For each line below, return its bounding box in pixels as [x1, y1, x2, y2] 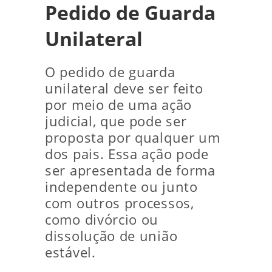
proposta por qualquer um [45, 129, 220, 147]
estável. [45, 243, 96, 262]
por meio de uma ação [45, 96, 192, 114]
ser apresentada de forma [45, 161, 216, 180]
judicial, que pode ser [45, 112, 187, 131]
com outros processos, [45, 194, 194, 212]
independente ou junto [45, 178, 198, 196]
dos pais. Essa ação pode [45, 145, 209, 163]
